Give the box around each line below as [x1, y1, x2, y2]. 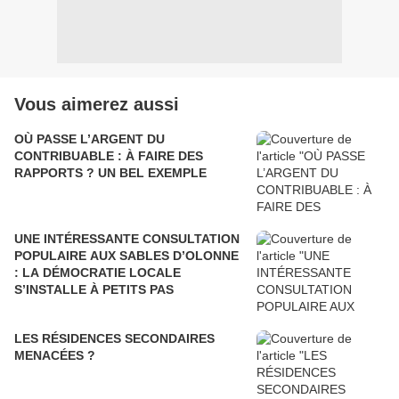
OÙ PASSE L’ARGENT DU [14, 131, 165, 146]
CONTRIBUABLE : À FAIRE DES [14, 148, 203, 163]
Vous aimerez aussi [14, 94, 179, 114]
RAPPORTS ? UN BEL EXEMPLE [14, 165, 207, 180]
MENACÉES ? [14, 347, 95, 362]
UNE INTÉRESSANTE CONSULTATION [14, 231, 240, 246]
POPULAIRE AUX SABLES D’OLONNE [14, 248, 239, 263]
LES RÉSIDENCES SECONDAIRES [14, 330, 215, 346]
